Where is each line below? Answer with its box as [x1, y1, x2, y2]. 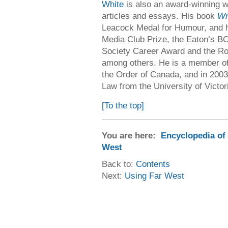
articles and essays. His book [102, 11, 217, 21]
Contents [136, 159, 170, 169]
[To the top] [102, 100, 144, 110]
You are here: [102, 130, 161, 140]
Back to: [102, 159, 136, 169]
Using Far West [125, 170, 184, 181]
